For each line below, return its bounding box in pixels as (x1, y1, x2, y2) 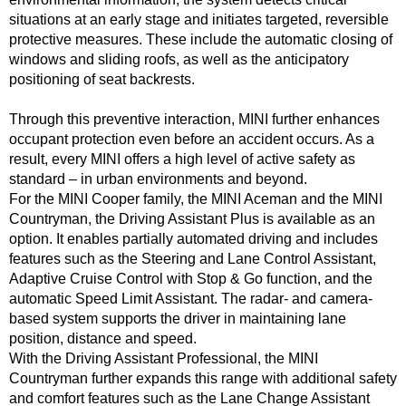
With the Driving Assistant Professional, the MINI (9, 351, 318, 366)
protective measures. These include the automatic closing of (9, 32, 392, 47)
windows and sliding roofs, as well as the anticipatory (9, 52, 349, 67)
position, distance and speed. (9, 331, 197, 346)
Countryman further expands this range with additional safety (9, 371, 397, 386)
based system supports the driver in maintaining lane (9, 311, 346, 326)
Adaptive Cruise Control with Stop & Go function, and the (9, 271, 372, 286)
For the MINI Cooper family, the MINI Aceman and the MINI (9, 191, 382, 207)
